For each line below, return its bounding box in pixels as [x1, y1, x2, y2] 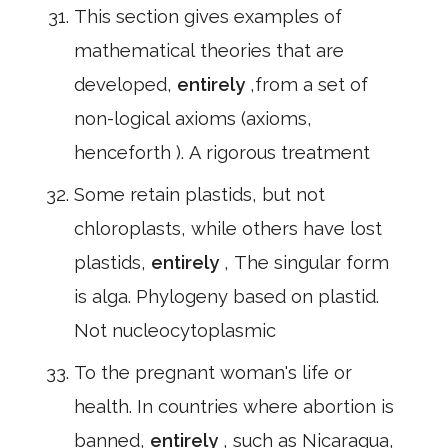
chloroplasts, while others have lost [74, 218, 382, 239]
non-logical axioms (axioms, [74, 108, 312, 129]
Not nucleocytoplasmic [74, 320, 276, 341]
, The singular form [224, 252, 389, 273]
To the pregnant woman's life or [74, 362, 352, 383]
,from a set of [250, 74, 368, 95]
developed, [74, 74, 177, 95]
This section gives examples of [74, 6, 342, 27]
